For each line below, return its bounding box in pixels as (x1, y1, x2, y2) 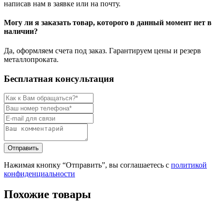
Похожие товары (4, 188, 91, 201)
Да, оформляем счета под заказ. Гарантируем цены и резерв (4, 46, 201, 55)
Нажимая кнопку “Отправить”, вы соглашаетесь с (4, 161, 171, 170)
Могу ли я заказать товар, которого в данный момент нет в (4, 18, 212, 27)
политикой (171, 161, 207, 170)
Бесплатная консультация (4, 73, 114, 84)
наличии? (4, 27, 38, 36)
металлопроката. (4, 55, 59, 63)
